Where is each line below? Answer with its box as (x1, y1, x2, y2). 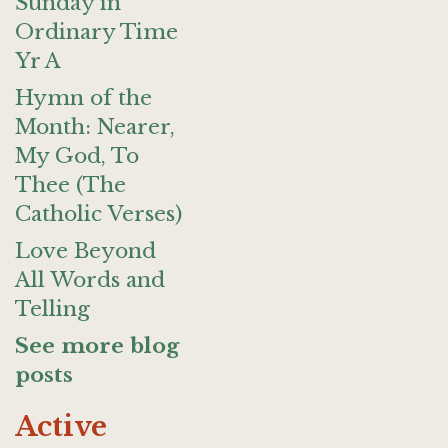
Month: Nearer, (15, 114, 175, 140)
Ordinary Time (15, 19, 178, 45)
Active (15, 410, 107, 443)
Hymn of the (15, 85, 152, 111)
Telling (15, 296, 90, 322)
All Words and (15, 267, 165, 293)
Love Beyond (15, 238, 156, 264)
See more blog (15, 333, 179, 359)
